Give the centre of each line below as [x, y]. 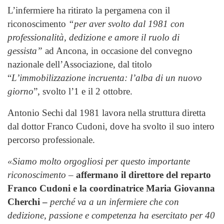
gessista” [25, 50]
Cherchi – [27, 201]
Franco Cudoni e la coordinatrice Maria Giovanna [111, 188]
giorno [20, 91]
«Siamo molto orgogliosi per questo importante [99, 161]
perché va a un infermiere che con [114, 201]
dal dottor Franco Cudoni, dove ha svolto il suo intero [111, 126]
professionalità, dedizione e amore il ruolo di [93, 37]
